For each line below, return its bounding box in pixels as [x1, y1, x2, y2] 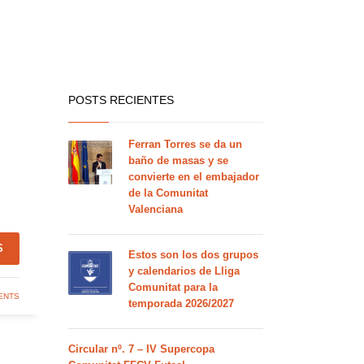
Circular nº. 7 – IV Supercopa [67, 343, 214, 355]
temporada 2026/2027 [128, 297, 234, 310]
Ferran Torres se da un [128, 138, 242, 150]
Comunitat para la [128, 281, 218, 293]
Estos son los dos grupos [128, 249, 258, 261]
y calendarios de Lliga [128, 265, 240, 277]
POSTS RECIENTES [67, 93, 174, 106]
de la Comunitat [128, 187, 208, 199]
